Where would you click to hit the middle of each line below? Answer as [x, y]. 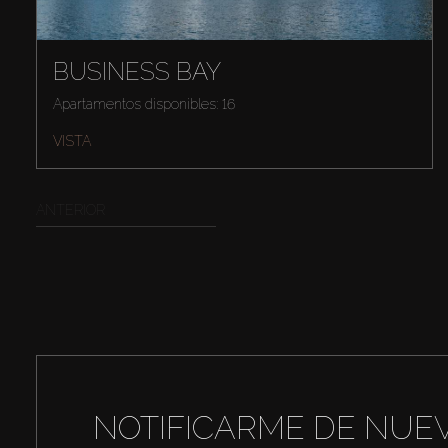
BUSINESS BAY [136, 72]
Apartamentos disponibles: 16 [143, 104]
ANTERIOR [70, 210]
